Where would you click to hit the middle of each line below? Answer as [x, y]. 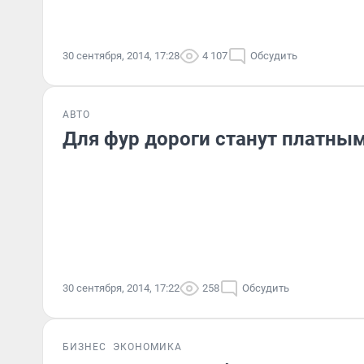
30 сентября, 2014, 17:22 [121, 288]
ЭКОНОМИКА [147, 347]
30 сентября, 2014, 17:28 [121, 56]
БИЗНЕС [84, 347]
